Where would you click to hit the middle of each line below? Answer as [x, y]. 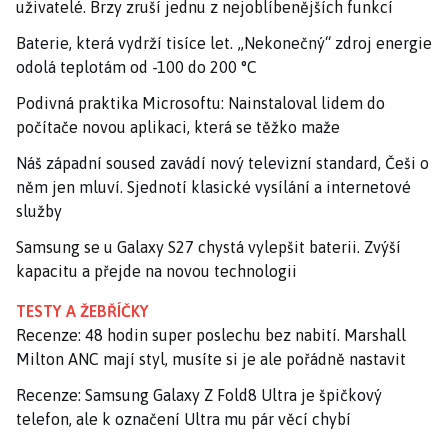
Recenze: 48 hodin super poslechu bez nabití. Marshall [211, 334]
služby [39, 210]
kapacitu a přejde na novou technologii [156, 270]
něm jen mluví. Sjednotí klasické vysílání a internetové [213, 186]
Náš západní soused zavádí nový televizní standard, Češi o [222, 162]
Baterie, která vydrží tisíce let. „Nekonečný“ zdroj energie [224, 42]
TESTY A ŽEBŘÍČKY [82, 310]
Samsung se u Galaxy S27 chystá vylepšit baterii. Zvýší [208, 246]
